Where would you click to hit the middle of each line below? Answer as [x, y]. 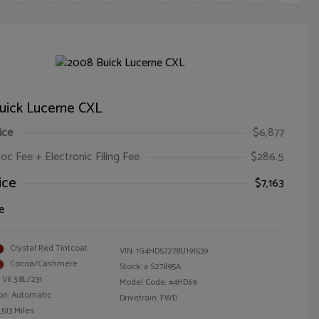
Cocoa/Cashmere [44, 264]
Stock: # [134, 267]
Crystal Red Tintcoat [49, 248]
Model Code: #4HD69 [158, 282]
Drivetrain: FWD [148, 298]
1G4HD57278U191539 [172, 251]
